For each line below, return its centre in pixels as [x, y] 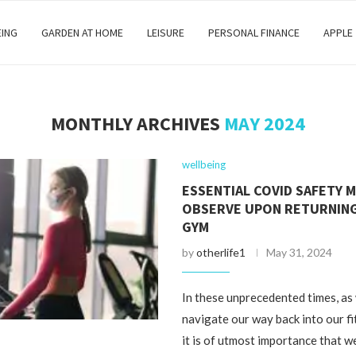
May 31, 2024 [300, 252]
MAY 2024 [264, 124]
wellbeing [204, 164]
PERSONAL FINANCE [254, 33]
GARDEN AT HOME [82, 33]
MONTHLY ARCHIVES [137, 124]
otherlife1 [221, 252]
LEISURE [166, 33]
